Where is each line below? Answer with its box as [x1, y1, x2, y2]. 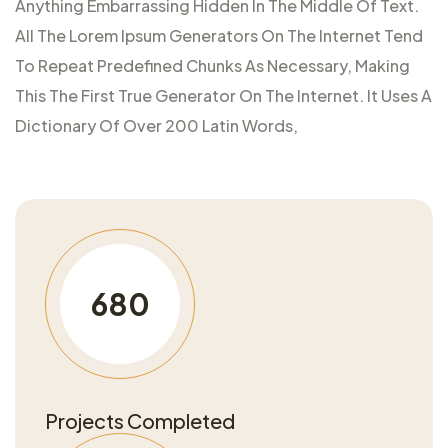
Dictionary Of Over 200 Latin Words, [15, 114, 298, 136]
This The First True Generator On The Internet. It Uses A [15, 84, 432, 106]
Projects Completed [45, 407, 235, 433]
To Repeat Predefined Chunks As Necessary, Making [15, 54, 410, 76]
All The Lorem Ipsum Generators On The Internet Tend [15, 24, 423, 46]
